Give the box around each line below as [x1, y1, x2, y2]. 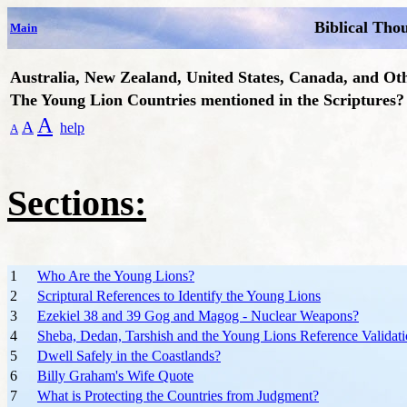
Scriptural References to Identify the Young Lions [37, 288, 321, 303]
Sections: [7, 183, 146, 223]
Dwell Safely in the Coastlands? [37, 348, 221, 363]
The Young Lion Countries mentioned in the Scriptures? [10, 91, 404, 109]
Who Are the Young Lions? [37, 268, 194, 283]
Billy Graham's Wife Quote [37, 368, 194, 383]
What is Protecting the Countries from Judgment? [37, 388, 319, 403]
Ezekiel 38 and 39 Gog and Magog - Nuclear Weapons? [37, 308, 359, 323]
